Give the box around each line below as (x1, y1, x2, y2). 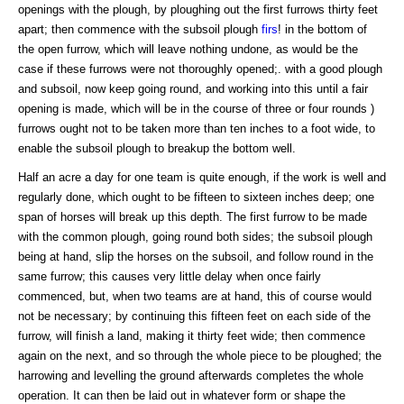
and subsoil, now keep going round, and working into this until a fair (18, 81, 368, 96)
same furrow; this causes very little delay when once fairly (18, 269, 321, 283)
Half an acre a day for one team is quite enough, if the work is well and (18, 170, 386, 184)
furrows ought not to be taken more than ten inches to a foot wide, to (18, 121, 375, 135)
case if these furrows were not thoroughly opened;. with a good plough (18, 61, 382, 76)
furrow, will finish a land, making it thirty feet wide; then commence (18, 328, 365, 343)
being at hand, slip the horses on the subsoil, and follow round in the (18, 249, 373, 263)
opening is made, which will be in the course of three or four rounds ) (18, 101, 374, 115)
